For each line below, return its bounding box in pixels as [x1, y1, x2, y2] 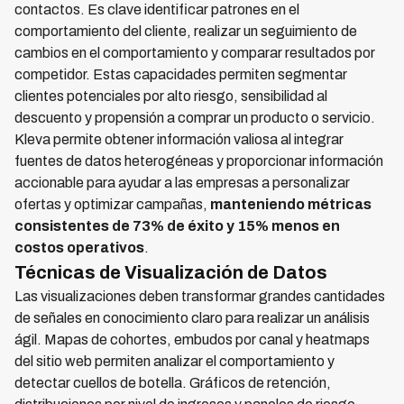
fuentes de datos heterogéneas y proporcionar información [14, 153, 383, 169]
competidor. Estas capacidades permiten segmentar [14, 67, 347, 82]
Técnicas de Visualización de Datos [14, 262, 327, 282]
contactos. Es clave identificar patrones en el [14, 2, 299, 17]
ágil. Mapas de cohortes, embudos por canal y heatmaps [14, 332, 370, 347]
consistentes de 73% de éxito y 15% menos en [14, 218, 340, 234]
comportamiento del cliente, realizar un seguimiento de [14, 23, 357, 39]
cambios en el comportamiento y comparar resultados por [14, 45, 375, 60]
